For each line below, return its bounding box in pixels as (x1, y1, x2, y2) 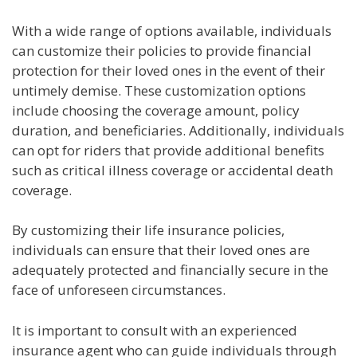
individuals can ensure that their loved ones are (12, 241, 310, 260)
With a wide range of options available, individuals (12, 21, 331, 40)
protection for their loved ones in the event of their (12, 61, 325, 80)
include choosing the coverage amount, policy (12, 100, 300, 120)
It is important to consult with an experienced (12, 320, 297, 339)
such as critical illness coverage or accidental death (12, 160, 333, 179)
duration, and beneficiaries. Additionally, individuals (12, 120, 344, 139)
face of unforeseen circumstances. (12, 280, 226, 300)
